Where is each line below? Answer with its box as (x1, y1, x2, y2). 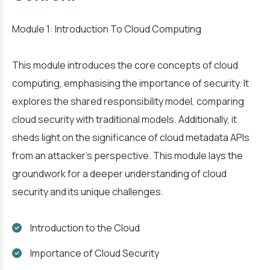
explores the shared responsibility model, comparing (12, 95, 244, 108)
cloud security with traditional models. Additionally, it (12, 113, 237, 126)
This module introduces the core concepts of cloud (12, 58, 238, 72)
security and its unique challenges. (12, 185, 163, 198)
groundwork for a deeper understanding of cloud (12, 167, 227, 180)
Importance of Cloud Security (30, 246, 159, 260)
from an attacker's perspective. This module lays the (12, 149, 243, 162)
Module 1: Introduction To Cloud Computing (12, 22, 201, 36)
